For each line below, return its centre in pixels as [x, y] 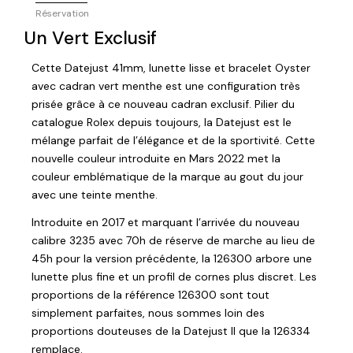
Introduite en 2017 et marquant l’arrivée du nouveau [165, 222]
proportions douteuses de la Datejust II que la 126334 [171, 331]
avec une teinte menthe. [95, 194]
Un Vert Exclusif [90, 38]
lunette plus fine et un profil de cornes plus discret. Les [174, 276]
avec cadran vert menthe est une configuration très [166, 85]
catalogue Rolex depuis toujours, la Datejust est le [162, 122]
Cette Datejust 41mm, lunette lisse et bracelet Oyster [171, 67]
